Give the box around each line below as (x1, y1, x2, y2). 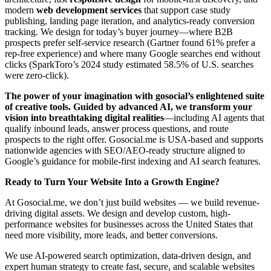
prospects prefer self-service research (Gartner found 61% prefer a (5, 37, 255, 48)
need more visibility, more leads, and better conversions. (5, 229, 218, 240)
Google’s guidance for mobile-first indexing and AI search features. (5, 155, 261, 166)
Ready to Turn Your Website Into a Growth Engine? (5, 176, 220, 187)
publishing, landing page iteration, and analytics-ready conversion (5, 15, 255, 26)
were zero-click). (5, 70, 69, 80)
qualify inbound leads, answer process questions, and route (5, 123, 229, 134)
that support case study (142, 4, 230, 15)
